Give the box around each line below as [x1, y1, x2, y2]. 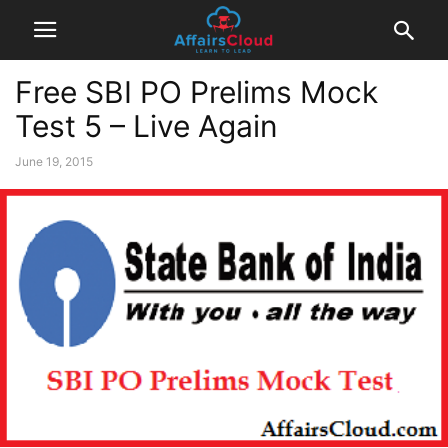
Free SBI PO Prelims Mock [15, 74, 378, 110]
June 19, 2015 [15, 154, 93, 169]
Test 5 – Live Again [15, 108, 278, 144]
